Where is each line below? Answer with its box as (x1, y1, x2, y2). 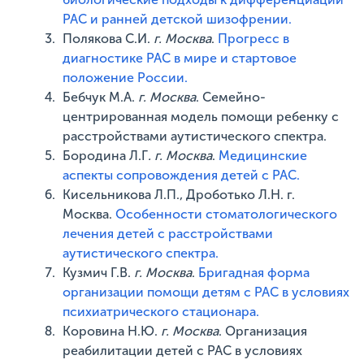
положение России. (63, 70, 188, 85)
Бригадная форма (198, 265, 310, 280)
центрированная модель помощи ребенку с (63, 109, 340, 124)
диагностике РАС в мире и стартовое (63, 50, 297, 66)
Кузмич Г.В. (63, 265, 135, 280)
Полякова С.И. (63, 31, 154, 46)
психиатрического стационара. (63, 304, 260, 319)
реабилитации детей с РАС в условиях (63, 343, 303, 358)
